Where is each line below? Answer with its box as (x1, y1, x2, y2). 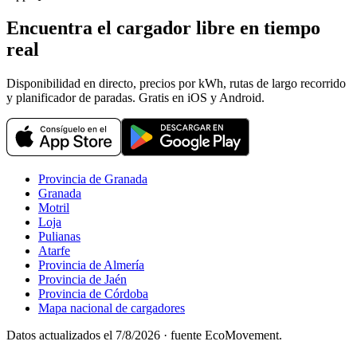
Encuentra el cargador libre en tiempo (6, 18, 320, 39)
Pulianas (38, 229, 80, 244)
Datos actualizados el (6, 328, 116, 343)
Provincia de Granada (38, 172, 147, 186)
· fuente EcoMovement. (160, 328, 282, 343)
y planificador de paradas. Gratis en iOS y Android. (6, 91, 265, 105)
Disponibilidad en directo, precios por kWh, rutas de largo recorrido (6, 76, 346, 91)
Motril (38, 201, 69, 215)
